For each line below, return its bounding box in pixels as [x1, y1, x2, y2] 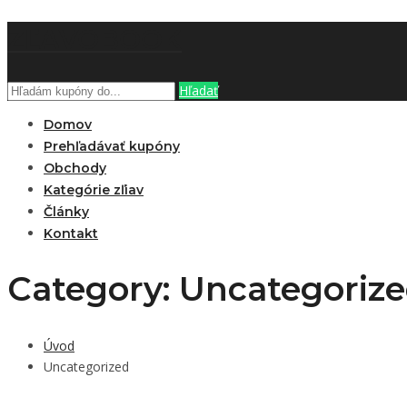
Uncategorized [44, 357, 129, 375]
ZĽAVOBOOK [7, 23, 182, 55]
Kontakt [44, 224, 98, 242]
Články [44, 203, 89, 220]
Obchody [44, 159, 106, 176]
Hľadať [179, 81, 218, 99]
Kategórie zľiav [44, 181, 144, 198]
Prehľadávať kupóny [44, 137, 180, 154]
